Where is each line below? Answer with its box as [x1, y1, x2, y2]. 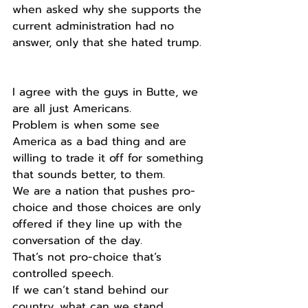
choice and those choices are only [12, 199, 205, 216]
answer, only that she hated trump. [12, 34, 201, 51]
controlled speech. [12, 265, 113, 282]
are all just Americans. [12, 100, 131, 117]
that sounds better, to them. [12, 166, 165, 183]
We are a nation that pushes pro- [12, 183, 195, 199]
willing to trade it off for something [12, 150, 208, 166]
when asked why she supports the [12, 1, 206, 18]
